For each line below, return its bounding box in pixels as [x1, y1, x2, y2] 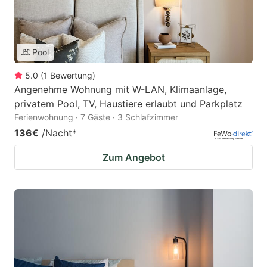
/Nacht [42, 126, 72, 139]
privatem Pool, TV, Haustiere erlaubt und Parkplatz [14, 97, 243, 110]
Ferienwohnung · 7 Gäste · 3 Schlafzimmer [14, 111, 178, 122]
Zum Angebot [102, 151, 165, 163]
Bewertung [50, 70, 92, 80]
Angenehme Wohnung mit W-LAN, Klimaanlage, [14, 83, 226, 95]
